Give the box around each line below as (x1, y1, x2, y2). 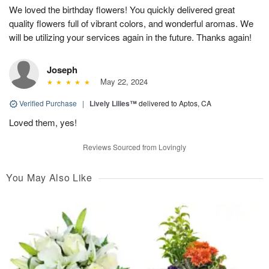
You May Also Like (6, 170, 92, 184)
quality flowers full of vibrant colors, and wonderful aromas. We (9, 16, 253, 29)
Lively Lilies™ (89, 97, 137, 109)
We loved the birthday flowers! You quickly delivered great (9, 2, 235, 16)
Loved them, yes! (9, 115, 77, 128)
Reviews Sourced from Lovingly (83, 141, 186, 152)
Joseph (47, 62, 77, 76)
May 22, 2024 (95, 75, 148, 87)
